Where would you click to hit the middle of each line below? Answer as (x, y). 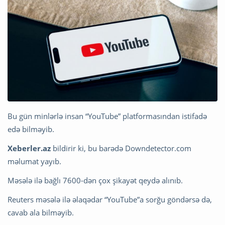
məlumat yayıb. (34, 161)
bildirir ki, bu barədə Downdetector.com (121, 148)
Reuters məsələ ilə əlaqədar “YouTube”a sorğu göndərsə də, (110, 199)
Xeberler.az (29, 148)
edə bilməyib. (31, 129)
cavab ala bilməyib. (41, 212)
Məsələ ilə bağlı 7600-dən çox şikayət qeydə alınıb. (95, 180)
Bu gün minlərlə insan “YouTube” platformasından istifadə (107, 116)
